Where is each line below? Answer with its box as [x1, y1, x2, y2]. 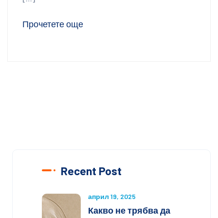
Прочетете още [22, 18, 83, 30]
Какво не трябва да [88, 205, 170, 216]
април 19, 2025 [88, 192, 136, 201]
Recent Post [61, 164, 122, 178]
